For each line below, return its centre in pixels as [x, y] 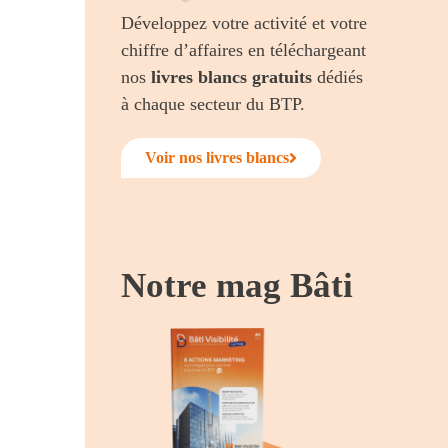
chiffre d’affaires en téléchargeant [244, 49]
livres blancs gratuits [232, 76]
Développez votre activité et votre [244, 22]
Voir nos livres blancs [217, 157]
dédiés [338, 76]
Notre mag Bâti [237, 285]
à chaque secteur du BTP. [213, 103]
